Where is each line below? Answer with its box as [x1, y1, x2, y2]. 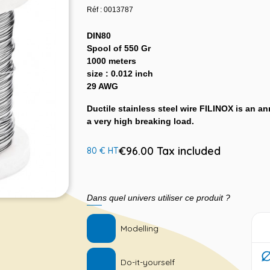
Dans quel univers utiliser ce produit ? [87, 193, 230, 202]
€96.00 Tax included [119, 143, 221, 158]
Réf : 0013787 [87, 5, 133, 14]
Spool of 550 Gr [87, 43, 151, 53]
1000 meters [87, 56, 136, 66]
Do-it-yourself [121, 256, 175, 268]
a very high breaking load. [87, 116, 194, 126]
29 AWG [87, 81, 118, 91]
